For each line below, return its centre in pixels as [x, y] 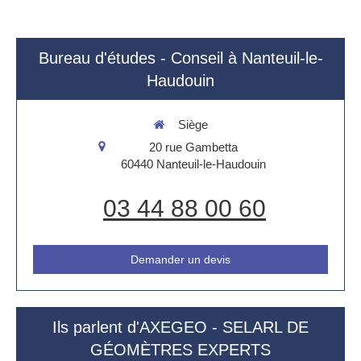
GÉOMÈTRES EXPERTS [180, 349]
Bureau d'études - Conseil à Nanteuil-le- [180, 58]
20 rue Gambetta [193, 147]
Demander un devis [180, 259]
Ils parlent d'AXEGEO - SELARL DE [180, 327]
